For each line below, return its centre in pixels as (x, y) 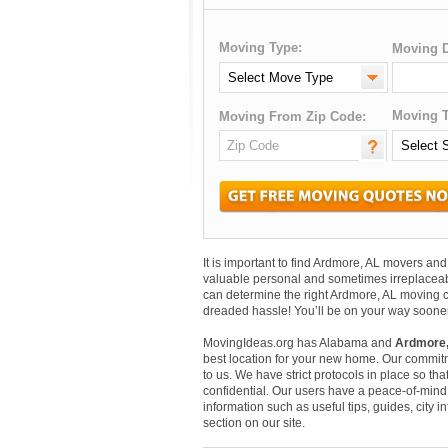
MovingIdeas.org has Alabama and (299, 343)
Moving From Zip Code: (292, 116)
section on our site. (254, 423)
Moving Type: (260, 47)
